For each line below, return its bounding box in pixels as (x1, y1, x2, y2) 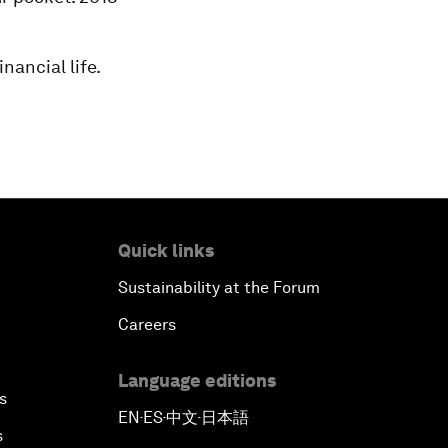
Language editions (118, 370, 276, 391)
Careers (118, 315, 176, 334)
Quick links (118, 240, 214, 261)
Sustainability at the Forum (118, 278, 320, 297)
